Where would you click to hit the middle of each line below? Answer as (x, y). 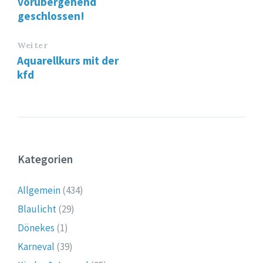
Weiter (33, 45)
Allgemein (39, 190)
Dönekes (36, 227)
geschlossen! (51, 16)
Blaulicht (37, 209)
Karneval (36, 246)
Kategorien (45, 159)
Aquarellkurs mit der (68, 60)
